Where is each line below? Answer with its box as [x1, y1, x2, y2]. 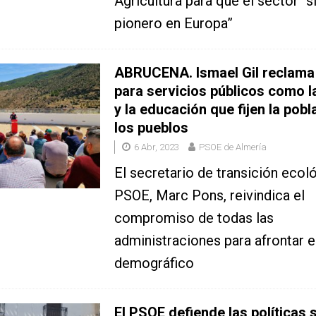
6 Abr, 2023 [133, 142, 179, 153]
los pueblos [114, 119, 188, 137]
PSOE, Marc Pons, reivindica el [114, 187, 305, 205]
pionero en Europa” [114, 15, 233, 32]
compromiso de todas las [114, 209, 274, 227]
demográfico [114, 255, 194, 272]
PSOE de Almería [198, 142, 267, 153]
